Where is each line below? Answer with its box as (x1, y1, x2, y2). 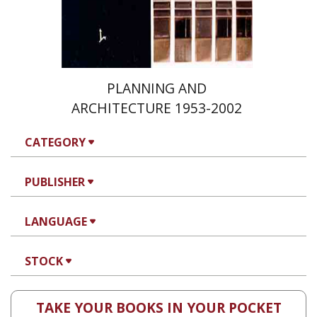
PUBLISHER (25, 174, 85, 190)
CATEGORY (25, 134, 86, 150)
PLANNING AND (107, 79, 207, 98)
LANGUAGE (25, 214, 87, 229)
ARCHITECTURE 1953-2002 (71, 98, 242, 117)
